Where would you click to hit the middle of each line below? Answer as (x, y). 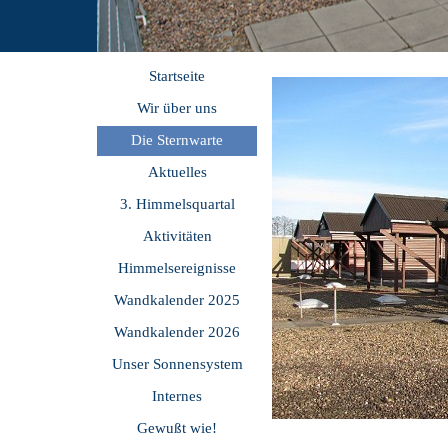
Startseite (177, 76)
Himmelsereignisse (177, 268)
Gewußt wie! (177, 428)
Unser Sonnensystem (177, 364)
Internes (177, 396)
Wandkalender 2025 (177, 300)
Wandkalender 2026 (177, 332)
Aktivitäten (177, 236)
